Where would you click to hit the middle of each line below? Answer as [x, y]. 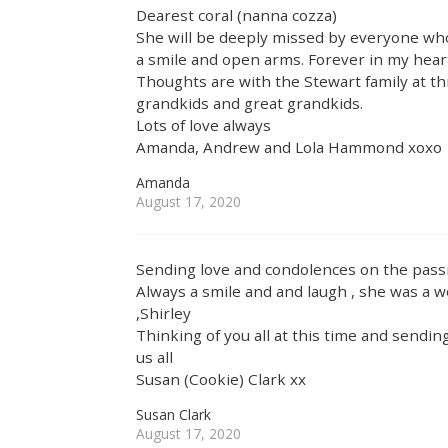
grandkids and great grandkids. [250, 103]
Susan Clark [174, 415]
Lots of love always [204, 125]
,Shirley [164, 312]
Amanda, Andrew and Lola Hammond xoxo [289, 147]
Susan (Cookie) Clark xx [221, 378]
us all [155, 356]
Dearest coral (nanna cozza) [237, 15]
